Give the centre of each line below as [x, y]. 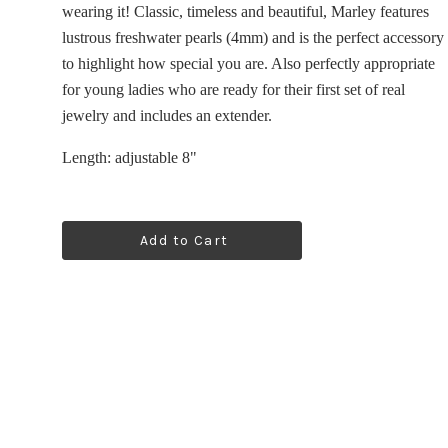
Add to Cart [184, 240]
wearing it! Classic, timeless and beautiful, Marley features [245, 11]
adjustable [146, 157]
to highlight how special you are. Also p [187, 63]
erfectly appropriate [374, 63]
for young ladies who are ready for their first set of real [233, 89]
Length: [88, 157]
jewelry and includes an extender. [167, 115]
